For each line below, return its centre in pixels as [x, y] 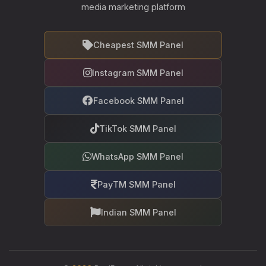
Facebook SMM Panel [138, 100]
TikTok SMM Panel [137, 128]
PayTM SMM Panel [136, 184]
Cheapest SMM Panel [138, 45]
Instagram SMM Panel [137, 72]
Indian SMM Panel [138, 212]
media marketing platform [133, 7]
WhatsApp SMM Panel [137, 156]
